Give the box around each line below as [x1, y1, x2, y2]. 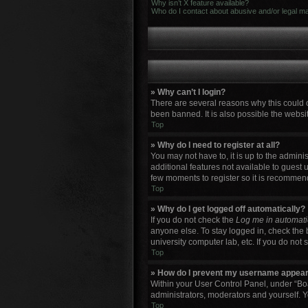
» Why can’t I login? [151, 87, 225, 97]
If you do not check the [151, 215, 236, 225]
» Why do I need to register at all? [151, 140, 280, 150]
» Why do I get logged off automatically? [151, 204, 305, 214]
